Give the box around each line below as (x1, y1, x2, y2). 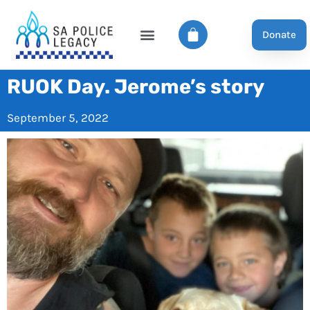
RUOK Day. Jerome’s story (7, 75, 264, 98)
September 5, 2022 (7, 111, 109, 125)
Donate (262, 28, 296, 41)
